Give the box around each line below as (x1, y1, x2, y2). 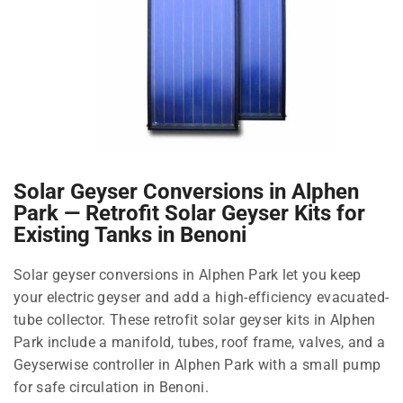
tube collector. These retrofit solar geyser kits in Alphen (13, 310, 376, 328)
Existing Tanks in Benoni (13, 221, 246, 247)
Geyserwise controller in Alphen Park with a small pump (13, 355, 381, 373)
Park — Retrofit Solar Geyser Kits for (13, 200, 365, 226)
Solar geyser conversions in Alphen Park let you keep (13, 265, 362, 283)
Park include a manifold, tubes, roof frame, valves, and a (13, 333, 386, 351)
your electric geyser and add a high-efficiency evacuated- (13, 288, 390, 306)
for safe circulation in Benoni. (13, 378, 209, 396)
